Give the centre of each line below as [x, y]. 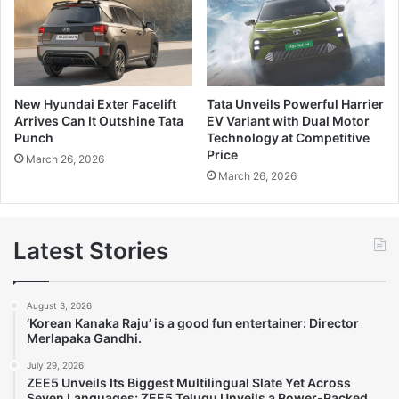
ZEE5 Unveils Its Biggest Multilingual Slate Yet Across [189, 382]
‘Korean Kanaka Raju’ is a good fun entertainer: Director [193, 322]
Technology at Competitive [288, 137]
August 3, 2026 [59, 305]
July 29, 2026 [55, 365]
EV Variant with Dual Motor [288, 120]
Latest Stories [91, 250]
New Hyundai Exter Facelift [95, 103]
